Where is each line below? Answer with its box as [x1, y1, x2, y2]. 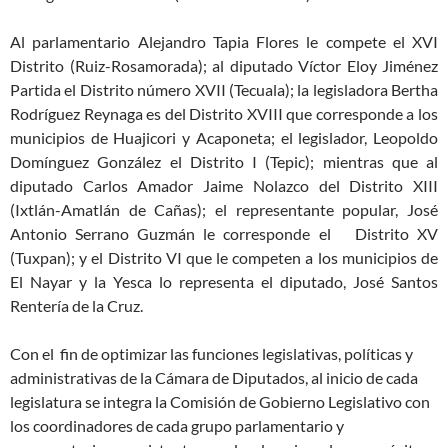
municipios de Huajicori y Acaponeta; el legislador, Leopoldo [10, 128, 438, 148]
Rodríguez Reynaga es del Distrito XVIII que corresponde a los [10, 104, 438, 124]
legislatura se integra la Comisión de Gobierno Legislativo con [10, 392, 430, 412]
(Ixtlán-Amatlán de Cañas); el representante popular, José [10, 200, 438, 220]
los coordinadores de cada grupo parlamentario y [10, 416, 344, 436]
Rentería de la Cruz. [10, 296, 143, 316]
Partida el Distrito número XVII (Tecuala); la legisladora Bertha [10, 80, 438, 100]
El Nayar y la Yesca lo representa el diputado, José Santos [10, 272, 438, 292]
